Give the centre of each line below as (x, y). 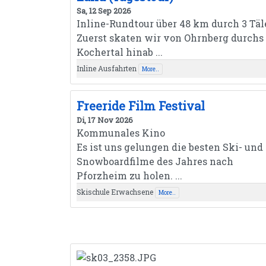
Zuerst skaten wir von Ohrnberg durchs (170, 37)
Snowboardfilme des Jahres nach (155, 161)
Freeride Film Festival (141, 105)
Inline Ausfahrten (107, 68)
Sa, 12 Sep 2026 (104, 10)
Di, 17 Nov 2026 (105, 120)
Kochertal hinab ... (120, 52)
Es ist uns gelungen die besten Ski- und (170, 147)
